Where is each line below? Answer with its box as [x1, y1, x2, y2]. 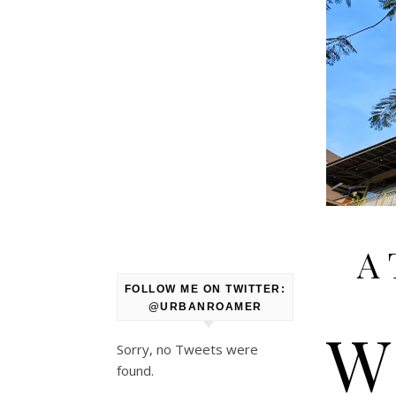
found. [117, 362, 154, 379]
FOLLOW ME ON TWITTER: [124, 283, 286, 295]
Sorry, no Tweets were [117, 340, 258, 358]
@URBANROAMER [148, 301, 263, 313]
